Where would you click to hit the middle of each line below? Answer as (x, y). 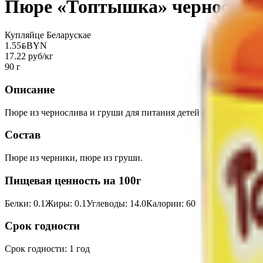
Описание (30, 90)
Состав (23, 135)
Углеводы (106, 203)
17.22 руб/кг (29, 56)
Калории (164, 203)
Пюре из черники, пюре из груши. (74, 158)
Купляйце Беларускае (48, 35)
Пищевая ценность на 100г (73, 180)
